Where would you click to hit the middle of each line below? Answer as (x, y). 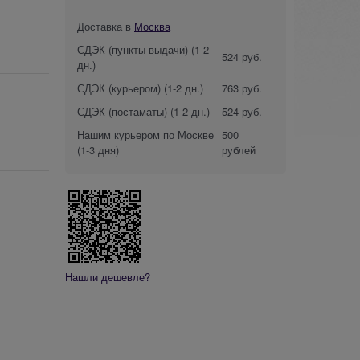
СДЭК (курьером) (119, 88)
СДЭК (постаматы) (122, 111)
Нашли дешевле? (108, 276)
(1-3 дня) (98, 149)
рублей (239, 149)
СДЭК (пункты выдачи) (133, 49)
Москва (152, 26)
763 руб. (242, 88)
